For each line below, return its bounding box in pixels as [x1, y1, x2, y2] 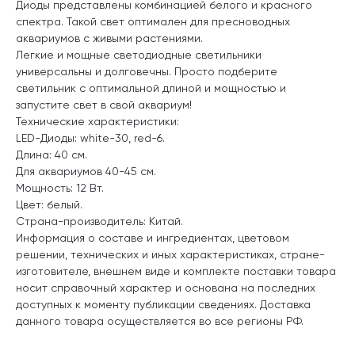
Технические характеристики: [16, 114, 179, 128]
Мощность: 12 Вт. [16, 181, 104, 194]
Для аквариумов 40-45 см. [16, 164, 156, 177]
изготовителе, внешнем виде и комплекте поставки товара [16, 264, 336, 277]
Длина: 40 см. [16, 147, 87, 161]
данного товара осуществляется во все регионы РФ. [16, 314, 303, 327]
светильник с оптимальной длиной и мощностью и [16, 81, 286, 94]
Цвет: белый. [16, 197, 82, 211]
